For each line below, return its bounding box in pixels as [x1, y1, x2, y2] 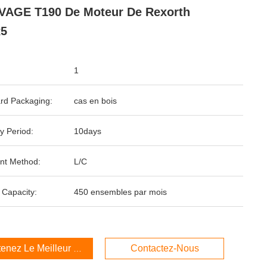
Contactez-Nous [130, 243, 199, 253]
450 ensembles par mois [74, 187, 167, 197]
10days [74, 126, 101, 136]
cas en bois [74, 96, 117, 105]
